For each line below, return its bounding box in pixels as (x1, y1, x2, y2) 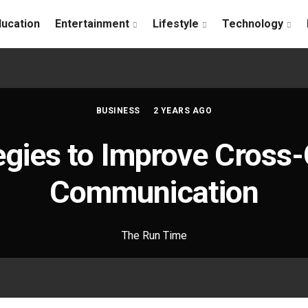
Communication (49, 174, 259, 210)
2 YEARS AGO (153, 106, 212, 115)
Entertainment (55, 17, 129, 30)
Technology (222, 17, 283, 30)
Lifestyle (153, 17, 199, 30)
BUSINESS (96, 106, 140, 115)
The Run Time (121, 229, 187, 242)
